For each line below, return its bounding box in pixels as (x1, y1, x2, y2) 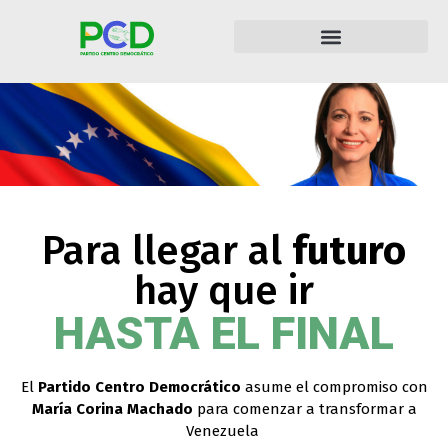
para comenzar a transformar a (192, 399, 417, 418)
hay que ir (134, 266, 314, 315)
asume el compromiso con (240, 377, 428, 396)
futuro (292, 226, 406, 275)
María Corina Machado (31, 399, 193, 418)
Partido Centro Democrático (37, 377, 241, 396)
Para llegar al (42, 226, 292, 275)
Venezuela (185, 421, 263, 440)
